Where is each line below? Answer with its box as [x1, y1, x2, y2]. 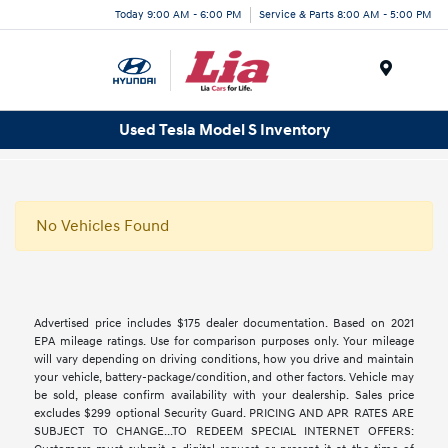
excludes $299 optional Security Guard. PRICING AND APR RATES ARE [34, 406, 414, 422]
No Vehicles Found [36, 216, 169, 237]
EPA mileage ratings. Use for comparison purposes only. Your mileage [34, 334, 414, 350]
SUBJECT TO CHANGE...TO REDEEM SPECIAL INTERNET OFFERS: [34, 424, 414, 440]
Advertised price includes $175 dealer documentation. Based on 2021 [34, 316, 414, 332]
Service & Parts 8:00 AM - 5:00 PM [259, 7, 432, 21]
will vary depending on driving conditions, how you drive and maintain [34, 352, 414, 368]
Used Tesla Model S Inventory [118, 119, 330, 140]
